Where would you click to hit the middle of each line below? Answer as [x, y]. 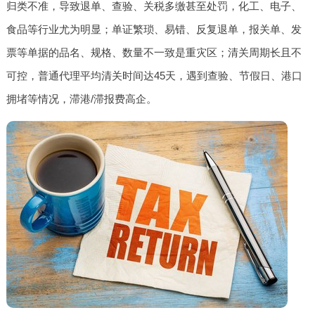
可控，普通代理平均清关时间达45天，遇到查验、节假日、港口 [154, 75]
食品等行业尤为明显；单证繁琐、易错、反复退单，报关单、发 [154, 29]
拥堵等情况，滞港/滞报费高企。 [81, 98]
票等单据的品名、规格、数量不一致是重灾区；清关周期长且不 [154, 52]
